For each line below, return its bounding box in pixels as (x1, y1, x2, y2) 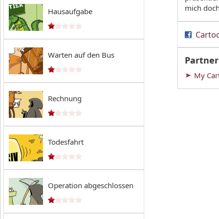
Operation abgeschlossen (48, 180, 133, 190)
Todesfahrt (48, 137, 84, 147)
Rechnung (48, 93, 82, 103)
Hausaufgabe (48, 6, 92, 16)
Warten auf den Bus (48, 50, 114, 60)
